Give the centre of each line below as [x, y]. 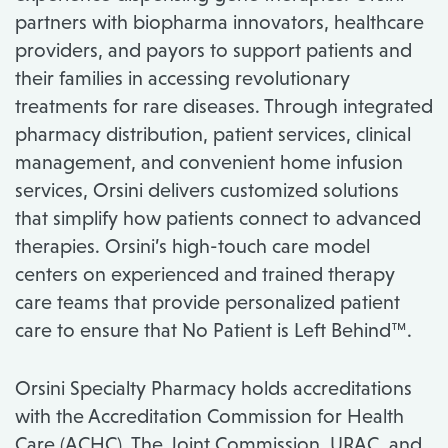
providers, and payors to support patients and [213, 50]
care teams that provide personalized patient [207, 302]
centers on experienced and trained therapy [205, 274]
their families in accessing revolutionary [182, 78]
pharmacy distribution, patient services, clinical [213, 134]
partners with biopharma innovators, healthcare [219, 22]
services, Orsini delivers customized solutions [207, 190]
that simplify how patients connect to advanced [218, 218]
